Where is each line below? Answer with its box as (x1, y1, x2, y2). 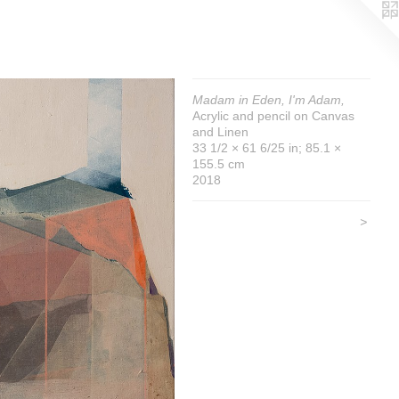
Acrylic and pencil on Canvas (192, 109, 354, 123)
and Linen (192, 125, 248, 139)
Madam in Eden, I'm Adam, (192, 93, 345, 107)
